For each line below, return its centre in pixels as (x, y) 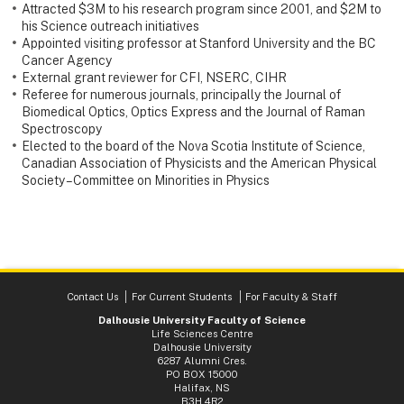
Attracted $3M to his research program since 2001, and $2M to (202, 9)
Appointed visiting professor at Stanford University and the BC (199, 44)
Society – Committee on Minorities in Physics (146, 181)
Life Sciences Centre (202, 334)
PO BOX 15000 (202, 375)
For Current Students (182, 297)
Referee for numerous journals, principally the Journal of (181, 95)
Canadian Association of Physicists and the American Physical (199, 164)
